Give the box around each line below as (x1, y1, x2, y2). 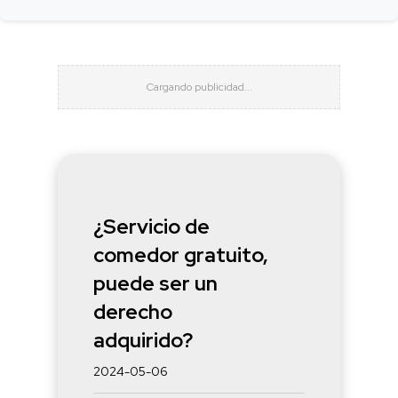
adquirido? (93, 326, 193, 354)
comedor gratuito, (93, 241, 268, 268)
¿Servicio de (93, 212, 210, 240)
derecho (93, 298, 172, 325)
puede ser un (93, 269, 218, 297)
